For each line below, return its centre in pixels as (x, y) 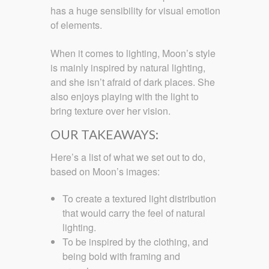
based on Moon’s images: (105, 172)
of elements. (76, 25)
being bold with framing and (121, 256)
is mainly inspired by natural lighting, (128, 67)
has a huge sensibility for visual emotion (135, 11)
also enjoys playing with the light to (125, 96)
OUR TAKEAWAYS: (104, 134)
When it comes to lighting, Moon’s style (133, 53)
